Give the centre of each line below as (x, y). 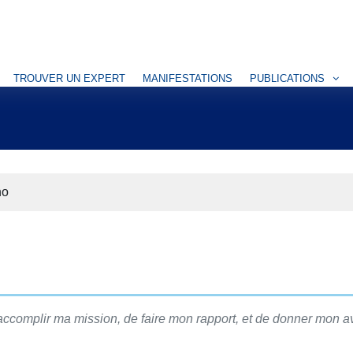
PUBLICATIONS (287, 78)
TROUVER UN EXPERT (69, 78)
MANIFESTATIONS (188, 78)
